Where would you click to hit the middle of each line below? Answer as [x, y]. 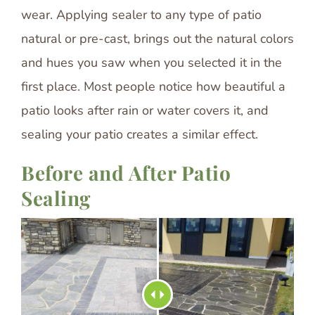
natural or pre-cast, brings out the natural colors [157, 38]
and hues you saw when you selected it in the [152, 62]
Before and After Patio [126, 172]
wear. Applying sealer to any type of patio [141, 14]
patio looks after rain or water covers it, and [145, 110]
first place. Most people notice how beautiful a [153, 86]
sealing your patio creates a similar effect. [140, 134]
